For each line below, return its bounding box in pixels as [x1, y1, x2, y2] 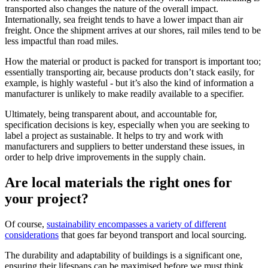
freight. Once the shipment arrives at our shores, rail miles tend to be [5, 25, 261, 36]
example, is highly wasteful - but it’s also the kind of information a [5, 78, 254, 89]
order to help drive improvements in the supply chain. [5, 152, 206, 163]
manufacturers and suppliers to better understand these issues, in [5, 141, 245, 152]
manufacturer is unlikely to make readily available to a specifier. [5, 89, 244, 99]
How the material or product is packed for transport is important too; [5, 56, 261, 67]
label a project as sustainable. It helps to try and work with [5, 130, 223, 141]
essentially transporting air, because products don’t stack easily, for [5, 67, 254, 78]
